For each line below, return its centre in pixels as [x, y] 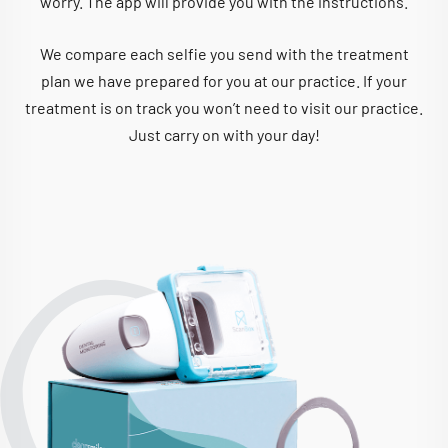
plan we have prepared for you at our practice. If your [224, 80]
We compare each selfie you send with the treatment [224, 53]
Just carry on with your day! [224, 134]
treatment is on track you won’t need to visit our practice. [224, 107]
